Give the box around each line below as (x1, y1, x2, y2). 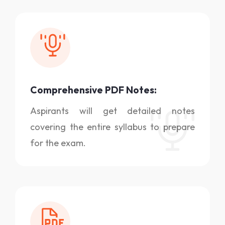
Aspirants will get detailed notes (30, 104, 195, 117)
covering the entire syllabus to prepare (30, 121, 195, 133)
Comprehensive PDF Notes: (30, 83, 157, 96)
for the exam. (30, 137, 86, 149)
